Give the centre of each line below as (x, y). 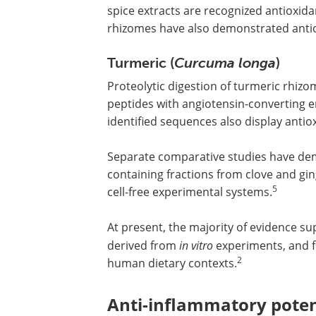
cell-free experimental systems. (190, 192)
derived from (143, 245)
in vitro (196, 245)
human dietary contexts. (172, 263)
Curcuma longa (225, 62)
